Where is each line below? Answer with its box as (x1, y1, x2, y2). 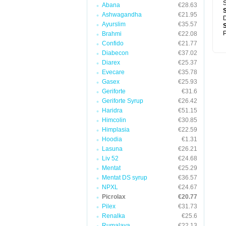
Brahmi (102, 30, 122, 37)
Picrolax (102, 193, 126, 200)
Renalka (102, 212, 125, 219)
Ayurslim (102, 21, 126, 28)
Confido (102, 40, 124, 47)
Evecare (102, 69, 125, 76)
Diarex (102, 59, 120, 66)
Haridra (102, 107, 123, 114)
